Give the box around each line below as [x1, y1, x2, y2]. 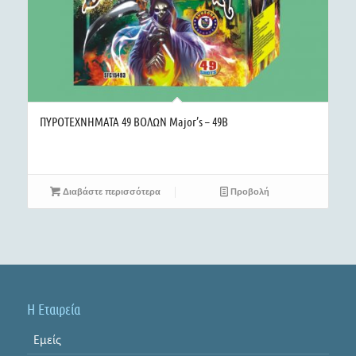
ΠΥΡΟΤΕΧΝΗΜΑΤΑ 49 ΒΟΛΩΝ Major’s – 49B [39, 114, 228, 130]
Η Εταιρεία [26, 300, 80, 319]
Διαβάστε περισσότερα [60, 186, 161, 196]
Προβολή [228, 186, 270, 196]
